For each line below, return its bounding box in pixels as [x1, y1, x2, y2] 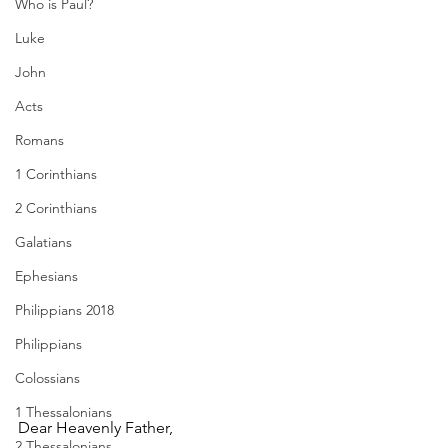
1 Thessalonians [15, 403, 112, 421]
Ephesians [15, 267, 78, 285]
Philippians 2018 [15, 301, 114, 319]
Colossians [15, 369, 80, 387]
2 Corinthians [15, 199, 97, 217]
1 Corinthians [15, 165, 97, 183]
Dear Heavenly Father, [18, 418, 173, 438]
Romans [15, 131, 64, 149]
